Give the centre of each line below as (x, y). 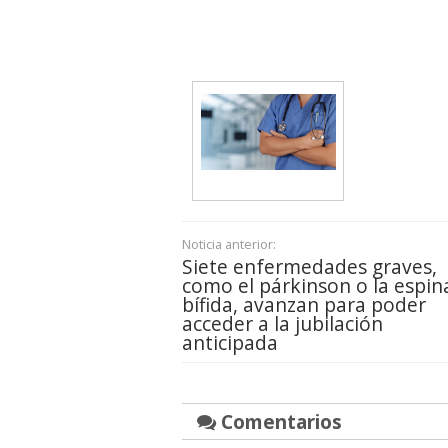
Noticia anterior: (229, 244)
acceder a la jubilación (282, 324)
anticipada (230, 343)
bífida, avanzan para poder (304, 305)
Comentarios (279, 422)
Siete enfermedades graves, (309, 267)
